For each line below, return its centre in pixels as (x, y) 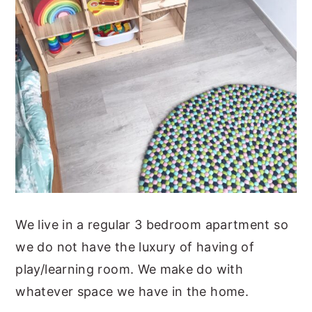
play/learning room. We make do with (129, 269)
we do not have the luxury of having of (135, 247)
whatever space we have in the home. (132, 291)
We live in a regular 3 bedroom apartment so (152, 224)
